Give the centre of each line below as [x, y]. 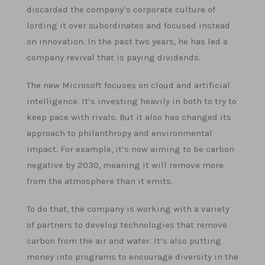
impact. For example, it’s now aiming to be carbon [130, 149]
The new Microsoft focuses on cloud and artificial [128, 85]
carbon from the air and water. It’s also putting [124, 241]
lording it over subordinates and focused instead [128, 25]
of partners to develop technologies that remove [127, 225]
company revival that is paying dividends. [114, 57]
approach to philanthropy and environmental [119, 133]
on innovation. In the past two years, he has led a [127, 41]
